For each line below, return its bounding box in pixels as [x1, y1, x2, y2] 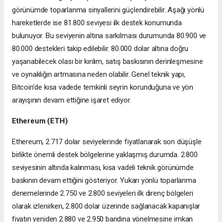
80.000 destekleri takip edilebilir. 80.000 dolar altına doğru [12, 44, 189, 54]
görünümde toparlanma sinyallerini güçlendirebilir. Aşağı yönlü [12, 5, 205, 15]
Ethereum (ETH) [12, 116, 68, 126]
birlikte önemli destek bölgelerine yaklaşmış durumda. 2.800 [12, 150, 198, 160]
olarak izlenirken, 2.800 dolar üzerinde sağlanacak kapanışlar [12, 202, 201, 211]
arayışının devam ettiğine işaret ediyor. [12, 96, 131, 105]
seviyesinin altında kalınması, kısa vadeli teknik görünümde [12, 163, 194, 172]
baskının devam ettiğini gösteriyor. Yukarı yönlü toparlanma [12, 176, 196, 185]
